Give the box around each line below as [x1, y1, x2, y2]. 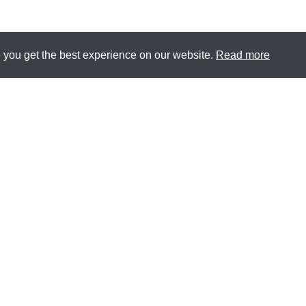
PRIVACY [173, 268, 225, 279]
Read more [216, 49, 270, 61]
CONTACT [20, 268, 77, 279]
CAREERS [97, 268, 154, 279]
